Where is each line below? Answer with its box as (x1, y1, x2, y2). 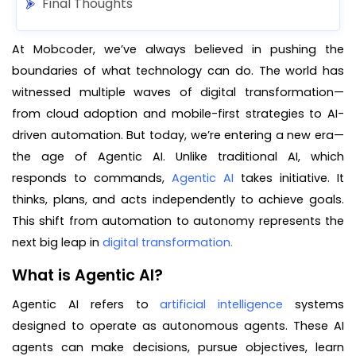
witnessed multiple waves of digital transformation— (12, 83, 344, 100)
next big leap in (12, 234, 103, 250)
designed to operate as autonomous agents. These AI (12, 318, 344, 335)
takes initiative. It (234, 169, 344, 186)
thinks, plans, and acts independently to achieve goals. (12, 191, 344, 207)
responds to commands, (12, 169, 172, 186)
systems (283, 296, 345, 313)
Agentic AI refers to (12, 296, 161, 313)
